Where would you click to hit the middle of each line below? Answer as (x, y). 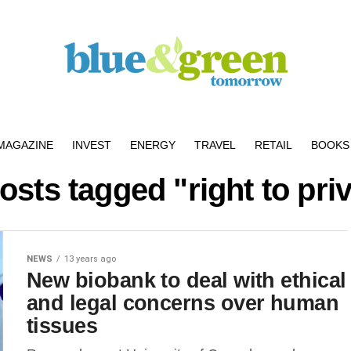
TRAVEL (215, 145)
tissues (62, 326)
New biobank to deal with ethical (186, 280)
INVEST (92, 145)
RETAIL (273, 145)
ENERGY (153, 145)
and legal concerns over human (183, 303)
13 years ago (90, 259)
